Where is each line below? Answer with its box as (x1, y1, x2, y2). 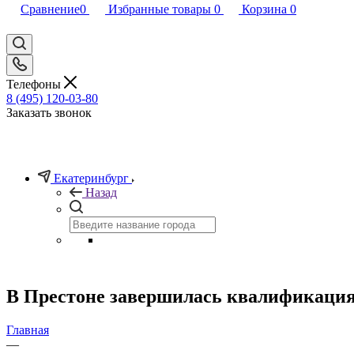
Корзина (242, 2, 287, 16)
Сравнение (21, 2, 80, 16)
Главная (6, 322, 49, 337)
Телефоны (6, 77, 64, 91)
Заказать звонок (6, 105, 92, 119)
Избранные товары (108, 2, 211, 16)
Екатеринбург (54, 171, 129, 185)
